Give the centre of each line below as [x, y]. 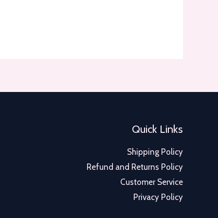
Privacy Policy [158, 197]
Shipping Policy [155, 152]
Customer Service [151, 182]
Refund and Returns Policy [135, 167]
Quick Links [157, 129]
